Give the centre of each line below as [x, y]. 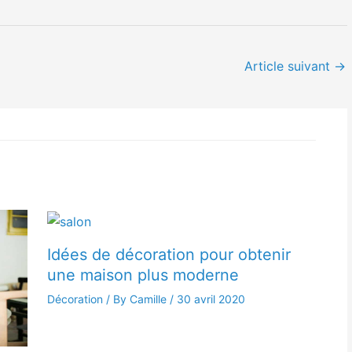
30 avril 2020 [211, 299]
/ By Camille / [140, 299]
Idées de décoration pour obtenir [169, 254]
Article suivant [289, 66]
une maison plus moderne [143, 275]
